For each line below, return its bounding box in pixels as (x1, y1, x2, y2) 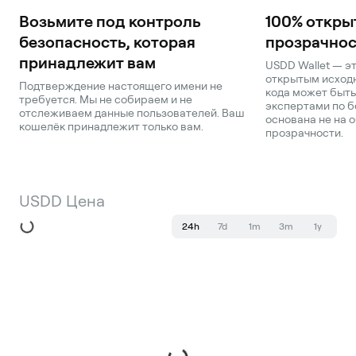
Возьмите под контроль (19, 12, 201, 31)
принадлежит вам (19, 53, 156, 72)
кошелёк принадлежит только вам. (19, 120, 203, 133)
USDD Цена (19, 192, 105, 211)
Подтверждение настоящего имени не (19, 79, 222, 92)
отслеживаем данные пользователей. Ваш (19, 106, 245, 119)
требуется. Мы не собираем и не (19, 93, 192, 106)
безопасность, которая (19, 33, 195, 52)
